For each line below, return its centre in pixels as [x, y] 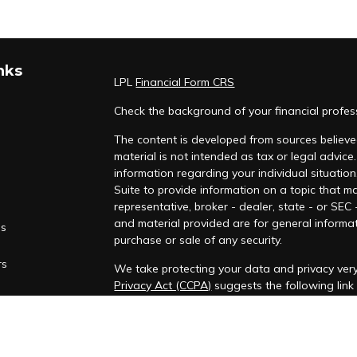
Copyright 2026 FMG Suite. [182, 331]
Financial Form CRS [185, 82]
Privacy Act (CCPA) [163, 285]
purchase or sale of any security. [198, 240]
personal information [169, 302]
